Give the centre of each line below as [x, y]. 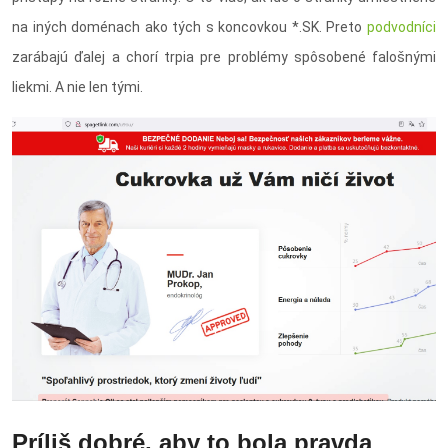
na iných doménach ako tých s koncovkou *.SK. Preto [189, 27]
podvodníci [401, 27]
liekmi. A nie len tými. [77, 87]
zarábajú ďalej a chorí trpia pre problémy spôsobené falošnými [224, 57]
